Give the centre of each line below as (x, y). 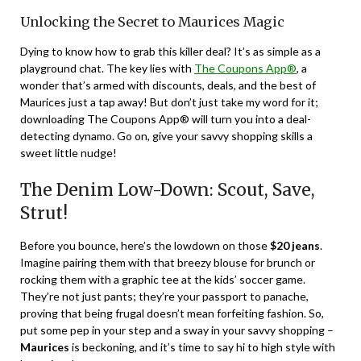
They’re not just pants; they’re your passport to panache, (164, 297)
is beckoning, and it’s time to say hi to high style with (202, 347)
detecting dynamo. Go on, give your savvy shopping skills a (166, 136)
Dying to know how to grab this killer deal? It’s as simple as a (170, 52)
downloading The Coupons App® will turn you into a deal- (166, 119)
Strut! (44, 214)
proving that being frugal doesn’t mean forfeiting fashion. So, (172, 313)
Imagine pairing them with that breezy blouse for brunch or (168, 263)
